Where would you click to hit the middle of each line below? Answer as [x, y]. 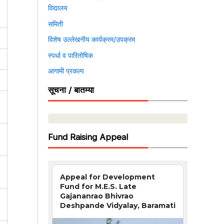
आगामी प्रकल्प [66, 71]
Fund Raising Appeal [88, 137]
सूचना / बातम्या [71, 90]
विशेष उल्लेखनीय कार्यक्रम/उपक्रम [91, 39]
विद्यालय [58, 8]
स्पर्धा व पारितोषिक [70, 55]
